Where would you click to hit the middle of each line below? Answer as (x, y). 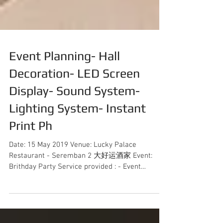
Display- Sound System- (74, 120)
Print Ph (31, 155)
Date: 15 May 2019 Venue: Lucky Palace (73, 174)
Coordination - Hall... (63, 207)
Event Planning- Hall (64, 86)
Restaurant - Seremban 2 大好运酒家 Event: (81, 185)
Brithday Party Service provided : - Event (75, 196)
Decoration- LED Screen (74, 103)
